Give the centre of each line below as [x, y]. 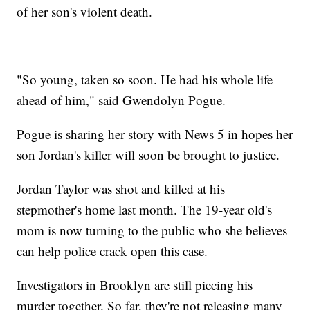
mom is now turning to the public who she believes [152, 230]
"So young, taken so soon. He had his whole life [145, 80]
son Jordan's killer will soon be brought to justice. [148, 155]
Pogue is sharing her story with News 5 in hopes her [155, 134]
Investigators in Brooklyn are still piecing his [135, 285]
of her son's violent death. [85, 12]
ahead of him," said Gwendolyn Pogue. [121, 100]
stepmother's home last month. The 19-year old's [145, 210]
